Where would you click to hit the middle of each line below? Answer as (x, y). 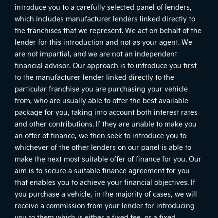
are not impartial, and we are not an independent (96, 54)
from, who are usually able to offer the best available (101, 100)
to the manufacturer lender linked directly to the (94, 77)
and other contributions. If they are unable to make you (106, 124)
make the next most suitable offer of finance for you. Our (108, 159)
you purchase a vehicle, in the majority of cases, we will (106, 194)
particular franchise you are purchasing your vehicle (101, 89)
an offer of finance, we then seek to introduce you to (100, 135)
